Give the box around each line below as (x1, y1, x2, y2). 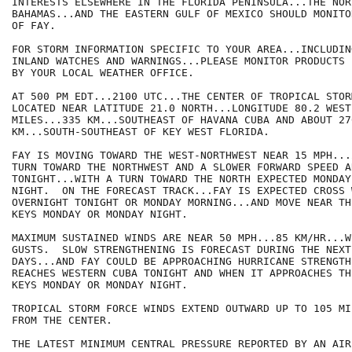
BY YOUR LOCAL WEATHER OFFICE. (12, 67, 194, 79)
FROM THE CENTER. (12, 314, 112, 327)
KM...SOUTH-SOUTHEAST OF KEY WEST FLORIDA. (12, 126, 269, 138)
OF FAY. (12, 20, 56, 32)
